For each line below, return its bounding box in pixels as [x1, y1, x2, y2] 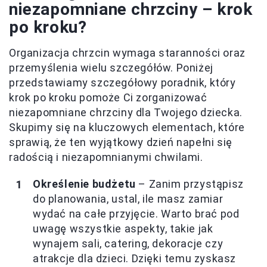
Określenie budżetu [33, 178, 136, 191]
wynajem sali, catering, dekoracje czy [33, 237, 223, 250]
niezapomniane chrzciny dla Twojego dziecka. [9, 106, 243, 119]
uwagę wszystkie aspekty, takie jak [33, 222, 213, 235]
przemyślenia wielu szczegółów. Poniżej [9, 61, 213, 74]
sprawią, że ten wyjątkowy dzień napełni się [9, 136, 232, 149]
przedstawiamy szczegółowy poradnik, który [9, 76, 236, 89]
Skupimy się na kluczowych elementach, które [9, 121, 245, 134]
